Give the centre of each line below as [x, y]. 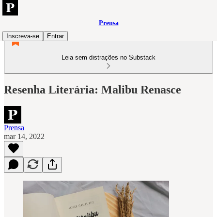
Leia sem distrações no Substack [108, 57]
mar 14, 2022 [24, 136]
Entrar [55, 36]
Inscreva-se [23, 36]
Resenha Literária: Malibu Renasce [93, 89]
